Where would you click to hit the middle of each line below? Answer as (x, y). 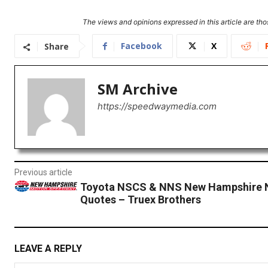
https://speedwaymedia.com (157, 106)
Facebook (141, 46)
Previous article (43, 173)
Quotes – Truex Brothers (140, 200)
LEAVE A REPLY (48, 248)
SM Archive (138, 89)
